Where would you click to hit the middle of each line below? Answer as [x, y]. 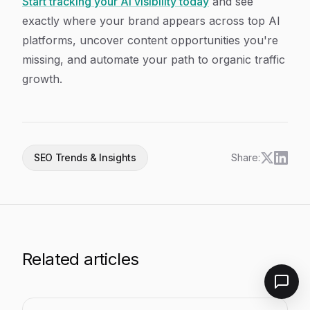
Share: [246, 157]
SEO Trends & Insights [85, 157]
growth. [42, 79]
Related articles [81, 259]
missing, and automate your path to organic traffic [154, 60]
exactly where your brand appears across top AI [151, 21]
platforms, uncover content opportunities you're [150, 40]
